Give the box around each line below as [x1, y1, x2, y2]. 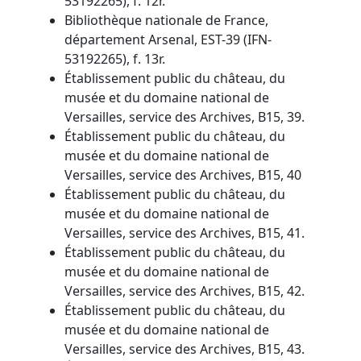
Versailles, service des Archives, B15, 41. [64, 223, 305, 242]
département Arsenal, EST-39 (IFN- [64, 30, 272, 48]
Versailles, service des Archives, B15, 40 [64, 165, 301, 184]
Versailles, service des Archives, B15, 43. [64, 339, 305, 358]
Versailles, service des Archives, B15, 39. [64, 107, 305, 126]
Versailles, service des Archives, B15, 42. [64, 281, 305, 300]
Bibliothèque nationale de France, [64, 10, 268, 29]
